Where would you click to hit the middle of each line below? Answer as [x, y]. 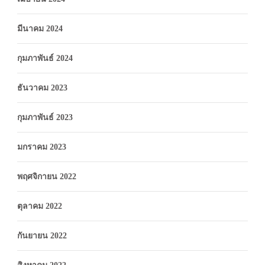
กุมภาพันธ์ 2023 [45, 117]
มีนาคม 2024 [40, 28]
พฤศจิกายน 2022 [47, 176]
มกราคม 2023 [42, 147]
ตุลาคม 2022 [40, 206]
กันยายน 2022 [42, 235]
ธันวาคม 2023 [42, 88]
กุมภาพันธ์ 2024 [45, 58]
